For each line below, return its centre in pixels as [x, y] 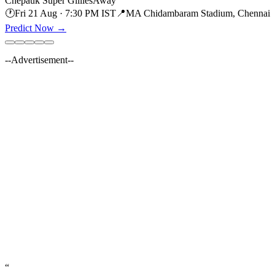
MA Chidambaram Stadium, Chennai [198, 13]
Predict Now [29, 28]
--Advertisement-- [39, 60]
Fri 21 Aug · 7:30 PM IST [65, 13]
